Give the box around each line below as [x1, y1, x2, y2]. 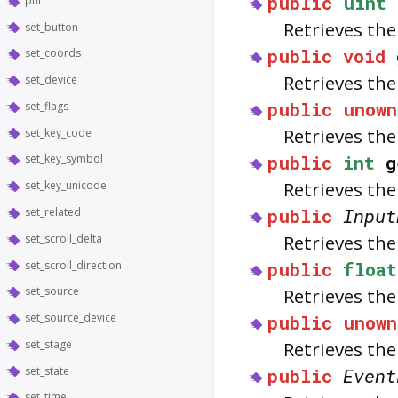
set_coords [25, 45, 81, 61]
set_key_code [25, 124, 92, 140]
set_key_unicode [25, 178, 107, 194]
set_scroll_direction [25, 257, 122, 273]
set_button [25, 19, 78, 35]
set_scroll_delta [25, 230, 102, 246]
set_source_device [25, 310, 116, 326]
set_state [25, 362, 69, 378]
